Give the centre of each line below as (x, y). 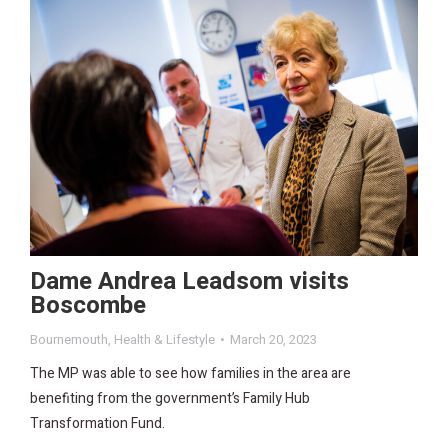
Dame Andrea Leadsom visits (189, 282)
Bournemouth (69, 340)
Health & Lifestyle (164, 340)
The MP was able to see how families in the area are (190, 374)
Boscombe (88, 306)
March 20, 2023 (273, 340)
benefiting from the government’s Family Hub (170, 399)
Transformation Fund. (97, 424)
